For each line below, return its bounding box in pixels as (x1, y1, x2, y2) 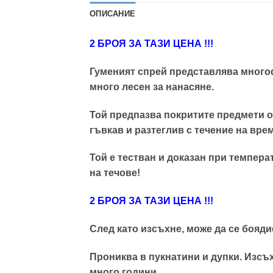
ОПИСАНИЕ (90, 9, 136, 18)
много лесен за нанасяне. (90, 81, 214, 92)
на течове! (90, 168, 140, 179)
